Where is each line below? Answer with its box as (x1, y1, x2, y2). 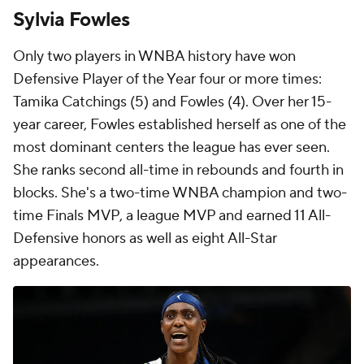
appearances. (13, 252, 99, 271)
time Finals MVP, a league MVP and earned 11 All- (13, 206, 331, 226)
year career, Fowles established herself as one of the (13, 115, 346, 135)
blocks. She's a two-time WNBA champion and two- (13, 184, 347, 203)
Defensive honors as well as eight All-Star (13, 229, 277, 249)
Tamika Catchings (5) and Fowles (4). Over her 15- (13, 93, 331, 112)
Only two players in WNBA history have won (13, 47, 296, 67)
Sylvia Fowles (13, 7, 130, 33)
